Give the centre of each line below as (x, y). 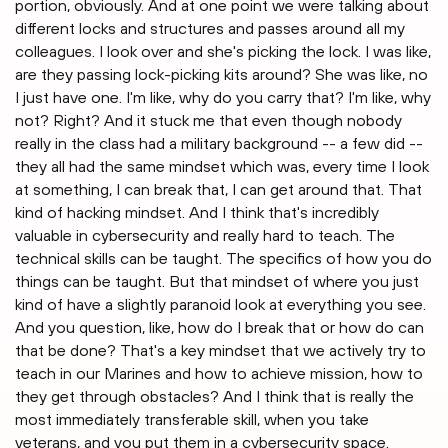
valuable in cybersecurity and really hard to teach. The (205, 235)
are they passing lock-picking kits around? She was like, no (221, 74)
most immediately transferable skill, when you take (192, 419)
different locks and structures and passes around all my (210, 28)
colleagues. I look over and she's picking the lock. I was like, (223, 51)
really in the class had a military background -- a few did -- (219, 143)
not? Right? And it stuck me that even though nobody (208, 120)
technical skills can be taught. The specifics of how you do (223, 258)
